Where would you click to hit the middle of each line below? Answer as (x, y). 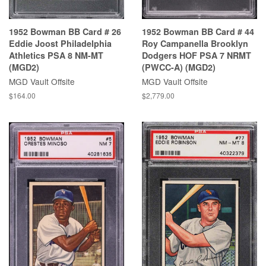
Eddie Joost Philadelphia (60, 44)
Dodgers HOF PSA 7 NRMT (197, 56)
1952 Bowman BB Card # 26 (65, 32)
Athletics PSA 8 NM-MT (56, 56)
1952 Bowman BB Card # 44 (198, 32)
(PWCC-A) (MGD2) (179, 67)
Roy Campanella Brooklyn (195, 44)
